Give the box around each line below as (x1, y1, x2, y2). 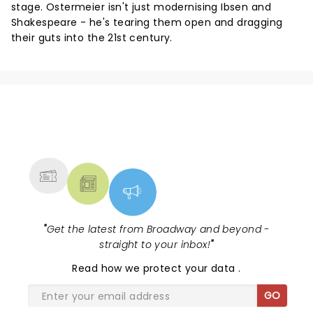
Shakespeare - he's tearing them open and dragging (11, 15, 283, 30)
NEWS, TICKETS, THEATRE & (44, 118, 258, 141)
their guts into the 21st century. (11, 31, 173, 45)
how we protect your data (101, 261, 239, 276)
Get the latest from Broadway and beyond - (46, 222, 270, 237)
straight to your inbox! (99, 238, 211, 252)
